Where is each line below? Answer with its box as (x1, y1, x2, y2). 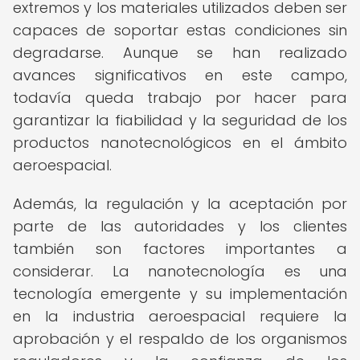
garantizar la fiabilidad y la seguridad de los (13, 110, 347, 130)
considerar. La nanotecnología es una (13, 261, 347, 281)
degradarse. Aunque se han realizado (13, 43, 347, 63)
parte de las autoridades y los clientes (13, 216, 347, 236)
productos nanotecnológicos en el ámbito (13, 133, 347, 153)
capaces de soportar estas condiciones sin (13, 20, 347, 40)
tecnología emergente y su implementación (13, 284, 347, 304)
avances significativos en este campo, (13, 65, 347, 85)
